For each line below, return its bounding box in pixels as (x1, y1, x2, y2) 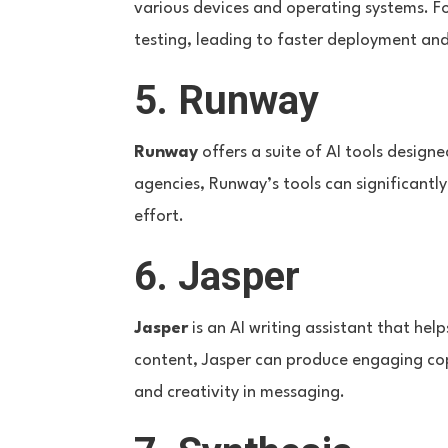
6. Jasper (134, 252, 301, 300)
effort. (134, 207, 185, 225)
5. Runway (134, 76, 320, 124)
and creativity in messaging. (134, 383, 346, 401)
